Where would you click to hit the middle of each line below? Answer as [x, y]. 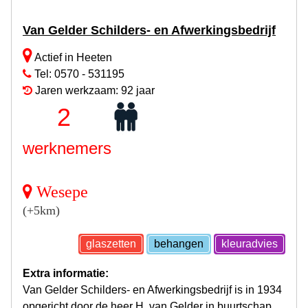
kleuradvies [250, 243]
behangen [179, 243]
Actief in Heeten [72, 57]
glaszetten [111, 243]
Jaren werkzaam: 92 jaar [93, 90]
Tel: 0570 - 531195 [78, 74]
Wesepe [62, 191]
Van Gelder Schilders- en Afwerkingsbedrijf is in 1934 [152, 290]
